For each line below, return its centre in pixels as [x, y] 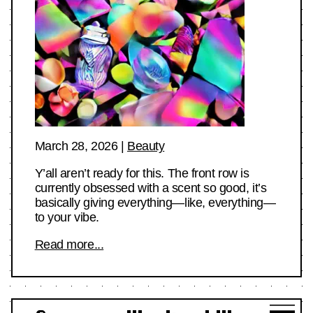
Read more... [69, 244]
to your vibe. [67, 217]
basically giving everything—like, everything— [155, 202]
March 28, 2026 [76, 146]
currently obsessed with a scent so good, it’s [151, 188]
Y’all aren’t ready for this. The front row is [142, 173]
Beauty [146, 146]
